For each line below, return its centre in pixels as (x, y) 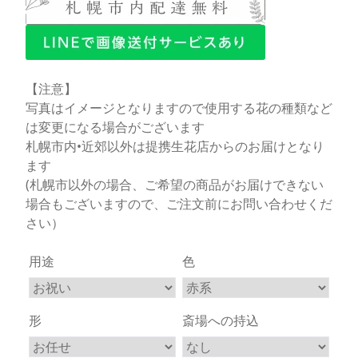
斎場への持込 (221, 320)
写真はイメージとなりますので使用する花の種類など (179, 108)
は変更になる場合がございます (115, 127)
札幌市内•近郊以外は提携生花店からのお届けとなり (175, 146)
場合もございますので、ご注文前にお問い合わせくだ (179, 204)
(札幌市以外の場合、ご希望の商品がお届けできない (175, 185)
